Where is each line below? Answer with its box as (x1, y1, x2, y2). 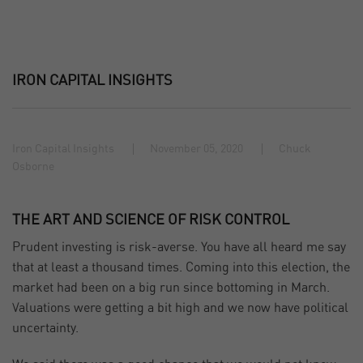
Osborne (12, 161, 54, 173)
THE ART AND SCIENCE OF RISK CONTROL (12, 213, 289, 228)
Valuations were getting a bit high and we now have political (12, 301, 348, 315)
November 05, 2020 (150, 143, 243, 156)
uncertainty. (12, 322, 79, 335)
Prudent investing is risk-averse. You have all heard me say (12, 241, 346, 254)
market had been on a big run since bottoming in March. (12, 281, 330, 295)
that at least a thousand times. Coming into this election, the (12, 261, 350, 275)
